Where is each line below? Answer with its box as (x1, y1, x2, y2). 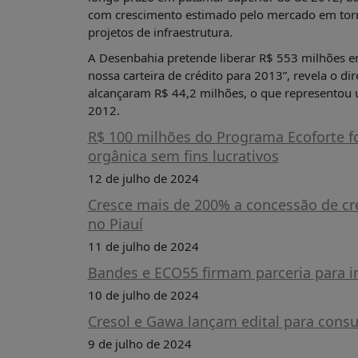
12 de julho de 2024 (87, 170, 199, 186)
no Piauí (87, 214, 143, 233)
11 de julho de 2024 (87, 238, 199, 254)
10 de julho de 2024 (87, 287, 199, 303)
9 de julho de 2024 (87, 336, 192, 352)
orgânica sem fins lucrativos (87, 146, 279, 165)
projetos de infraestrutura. (87, 24, 233, 40)
